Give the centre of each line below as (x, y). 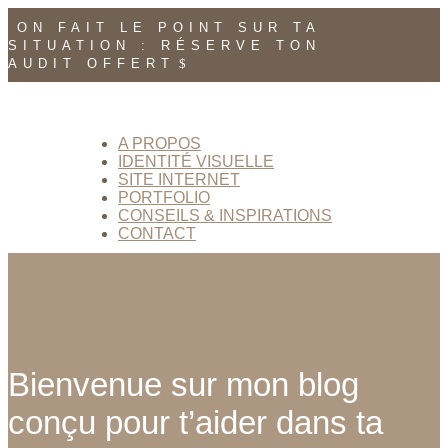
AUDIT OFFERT (91, 63)
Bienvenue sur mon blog (183, 385)
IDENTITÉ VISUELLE (196, 161)
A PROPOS (159, 143)
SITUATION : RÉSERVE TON (164, 45)
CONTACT (157, 233)
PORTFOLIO (164, 197)
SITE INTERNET (179, 179)
